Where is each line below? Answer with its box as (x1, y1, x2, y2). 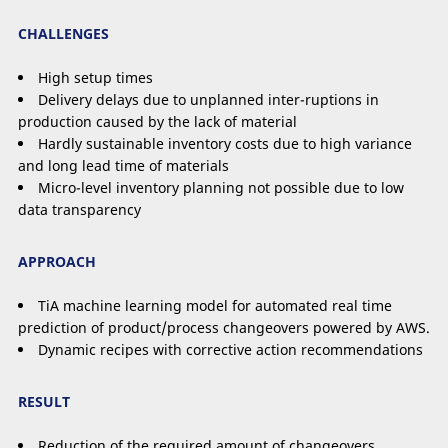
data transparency (18, 199, 141, 219)
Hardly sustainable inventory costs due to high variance (38, 133, 412, 153)
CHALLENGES (18, 23, 109, 43)
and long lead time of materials (18, 155, 229, 175)
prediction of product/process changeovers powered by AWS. (18, 318, 430, 338)
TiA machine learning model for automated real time (38, 296, 392, 316)
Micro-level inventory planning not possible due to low (38, 177, 404, 197)
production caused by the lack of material (18, 111, 297, 131)
